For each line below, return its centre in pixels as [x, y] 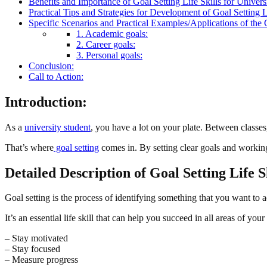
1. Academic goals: [112, 33]
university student [58, 127]
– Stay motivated [36, 238]
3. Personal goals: [109, 55]
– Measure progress [41, 260]
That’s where [29, 147]
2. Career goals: [106, 44]
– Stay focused [32, 249]
